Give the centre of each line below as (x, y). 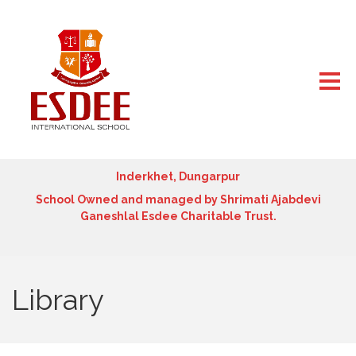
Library (58, 300)
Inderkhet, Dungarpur (178, 176)
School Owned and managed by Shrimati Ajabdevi (178, 199)
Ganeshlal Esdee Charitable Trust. (178, 216)
